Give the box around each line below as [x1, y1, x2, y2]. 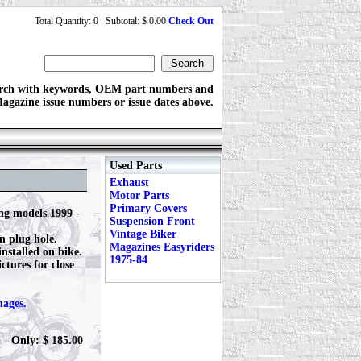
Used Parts [110, 160, 162, 172]
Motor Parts [110, 189, 169, 201]
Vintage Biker [110, 228, 176, 240]
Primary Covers [110, 202, 187, 214]
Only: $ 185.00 [11, 334, 83, 346]
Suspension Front [110, 215, 195, 227]
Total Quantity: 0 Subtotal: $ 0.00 [35, 15, 168, 27]
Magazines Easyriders [110, 241, 214, 253]
